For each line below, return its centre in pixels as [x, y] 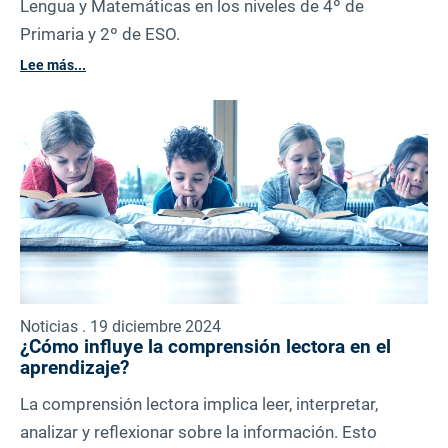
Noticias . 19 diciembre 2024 [120, 327]
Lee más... [53, 65]
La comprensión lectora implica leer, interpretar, [199, 404]
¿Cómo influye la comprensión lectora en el [205, 347]
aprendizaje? [74, 368]
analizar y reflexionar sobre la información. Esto [198, 432]
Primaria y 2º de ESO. [100, 34]
